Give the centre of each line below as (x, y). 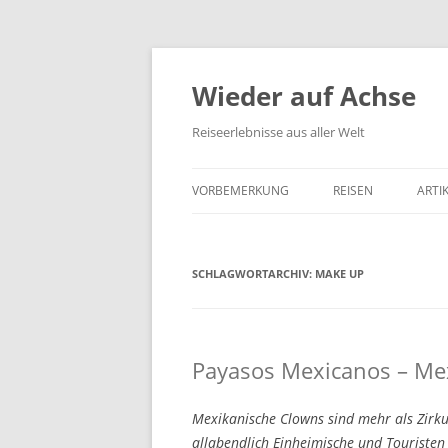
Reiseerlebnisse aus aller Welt (278, 132)
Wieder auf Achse (304, 96)
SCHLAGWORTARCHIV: (253, 273)
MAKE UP (339, 273)
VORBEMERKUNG (240, 190)
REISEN (353, 190)
